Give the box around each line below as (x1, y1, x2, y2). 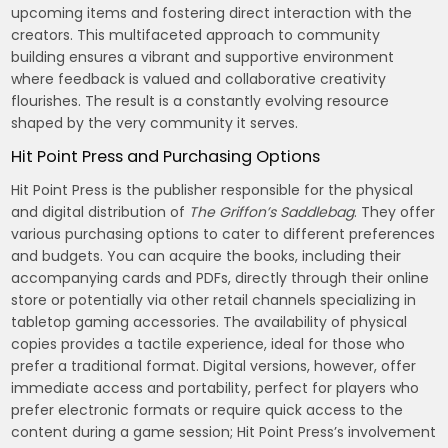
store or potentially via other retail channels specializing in (11, 289, 417, 310)
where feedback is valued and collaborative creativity (11, 68, 387, 89)
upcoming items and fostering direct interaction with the (11, 2, 413, 23)
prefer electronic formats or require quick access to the (11, 399, 404, 420)
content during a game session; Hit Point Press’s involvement (11, 421, 437, 442)
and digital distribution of (11, 201, 190, 222)
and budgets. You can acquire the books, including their (11, 245, 402, 266)
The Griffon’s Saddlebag (189, 201, 355, 222)
